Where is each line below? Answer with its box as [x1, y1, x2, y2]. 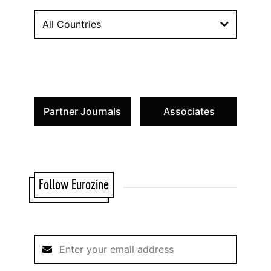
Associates [163, 105, 215, 117]
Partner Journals [44, 105, 121, 117]
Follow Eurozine [39, 178, 109, 192]
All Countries [42, 18, 101, 30]
